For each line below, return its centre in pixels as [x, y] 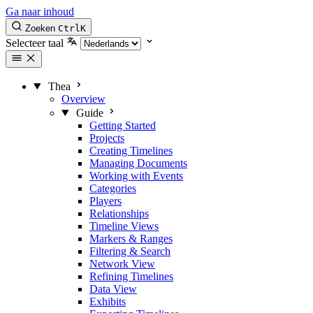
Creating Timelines [131, 151]
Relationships [119, 213]
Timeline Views [124, 226]
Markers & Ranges [131, 239]
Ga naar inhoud [40, 12]
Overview [83, 99]
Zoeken [40, 28]
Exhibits [108, 301]
